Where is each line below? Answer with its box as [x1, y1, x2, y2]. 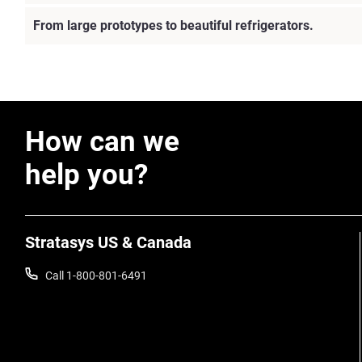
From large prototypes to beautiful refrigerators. [33, 17, 314, 33]
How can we [25, 124, 179, 158]
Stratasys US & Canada [25, 232, 192, 252]
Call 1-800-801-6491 [45, 268, 147, 282]
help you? [25, 158, 148, 192]
